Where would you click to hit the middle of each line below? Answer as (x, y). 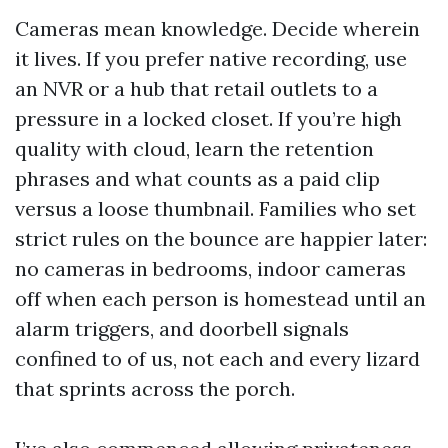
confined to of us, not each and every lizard (217, 358)
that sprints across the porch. (155, 388)
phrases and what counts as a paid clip (197, 178)
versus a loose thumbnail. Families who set (215, 208)
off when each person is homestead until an (220, 298)
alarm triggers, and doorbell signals (182, 328)
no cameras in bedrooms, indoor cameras (210, 268)
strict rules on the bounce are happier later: (221, 238)
